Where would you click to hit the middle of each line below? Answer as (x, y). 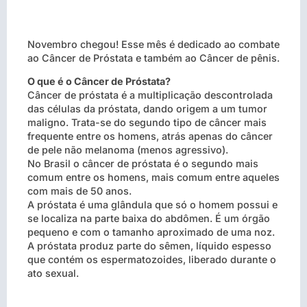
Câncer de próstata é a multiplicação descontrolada (150, 95)
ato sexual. (53, 273)
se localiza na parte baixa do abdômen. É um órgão (149, 218)
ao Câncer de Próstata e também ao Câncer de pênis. (153, 58)
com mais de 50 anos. (79, 191)
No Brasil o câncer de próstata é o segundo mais (143, 163)
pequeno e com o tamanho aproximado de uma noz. (151, 232)
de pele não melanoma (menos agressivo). (128, 149)
